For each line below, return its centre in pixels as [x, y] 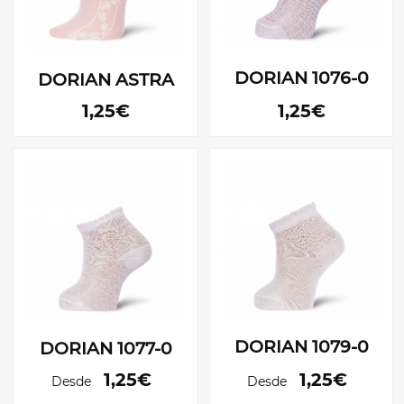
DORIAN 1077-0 [106, 349]
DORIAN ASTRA [106, 79]
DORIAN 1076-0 [301, 78]
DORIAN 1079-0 [301, 347]
